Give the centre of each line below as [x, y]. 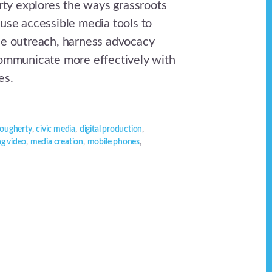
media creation [57, 142]
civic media [56, 130]
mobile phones [114, 142]
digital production [111, 130]
